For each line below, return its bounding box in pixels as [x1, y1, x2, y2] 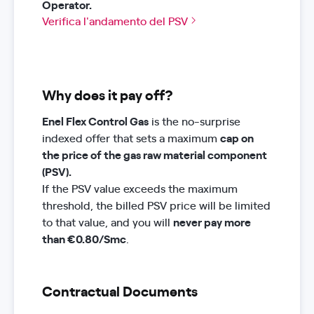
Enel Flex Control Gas [42, 113, 149, 128]
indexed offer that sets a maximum [42, 130, 220, 145]
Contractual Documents [42, 280, 198, 300]
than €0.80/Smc [42, 231, 126, 246]
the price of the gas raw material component [42, 146, 267, 162]
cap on [220, 130, 254, 145]
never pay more [173, 214, 251, 229]
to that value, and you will [42, 214, 173, 229]
